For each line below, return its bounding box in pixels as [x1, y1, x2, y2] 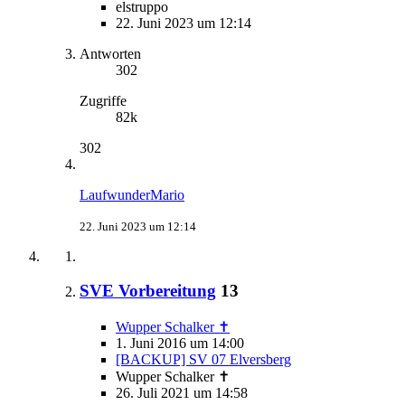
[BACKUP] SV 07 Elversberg [116, 352, 291, 368]
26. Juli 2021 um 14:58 [116, 385, 248, 401]
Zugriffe [80, 92, 127, 108]
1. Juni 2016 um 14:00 [116, 335, 244, 352]
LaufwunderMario [80, 186, 184, 202]
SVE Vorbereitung [80, 281, 216, 301]
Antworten [80, 45, 141, 61]
